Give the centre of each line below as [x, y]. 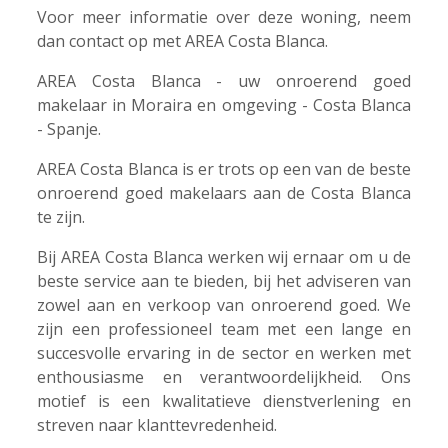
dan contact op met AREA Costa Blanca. [183, 41]
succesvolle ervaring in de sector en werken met [224, 353]
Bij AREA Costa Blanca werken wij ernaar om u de [224, 257]
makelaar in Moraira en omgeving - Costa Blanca [224, 105]
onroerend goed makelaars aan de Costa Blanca [224, 193]
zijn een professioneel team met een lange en [224, 329]
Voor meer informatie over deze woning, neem [224, 17]
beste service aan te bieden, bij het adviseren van [224, 281]
